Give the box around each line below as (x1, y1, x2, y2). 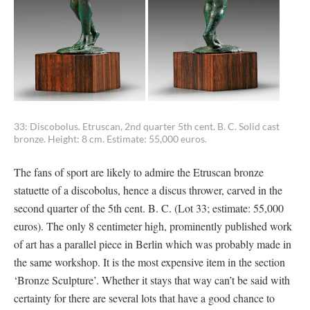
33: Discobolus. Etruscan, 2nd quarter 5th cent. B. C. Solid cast (14, 120, 280, 132)
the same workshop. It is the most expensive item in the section (14, 255, 285, 269)
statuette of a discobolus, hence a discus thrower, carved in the (14, 183, 282, 197)
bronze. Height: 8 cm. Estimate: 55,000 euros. (14, 133, 207, 145)
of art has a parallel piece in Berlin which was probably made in (14, 237, 291, 251)
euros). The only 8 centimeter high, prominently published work (14, 219, 292, 233)
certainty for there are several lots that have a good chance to (14, 291, 275, 305)
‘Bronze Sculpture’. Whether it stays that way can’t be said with (14, 273, 290, 287)
